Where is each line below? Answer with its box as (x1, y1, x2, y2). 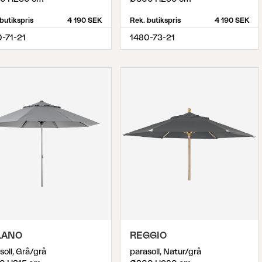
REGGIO (130, 231, 167, 241)
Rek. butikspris (130, 17, 181, 25)
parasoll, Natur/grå (130, 248, 201, 257)
